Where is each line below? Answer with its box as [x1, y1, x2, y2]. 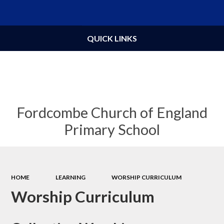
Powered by [124, 9, 162, 17]
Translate [180, 9, 209, 17]
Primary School [64, 120, 160, 138]
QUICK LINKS [87, 33, 137, 43]
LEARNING [55, 173, 85, 181]
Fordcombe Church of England [16, 103, 207, 121]
